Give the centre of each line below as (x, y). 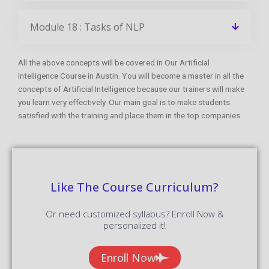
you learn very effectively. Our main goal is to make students (124, 102)
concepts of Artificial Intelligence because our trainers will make (131, 89)
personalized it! (134, 225)
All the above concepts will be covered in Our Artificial (114, 62)
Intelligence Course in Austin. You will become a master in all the (131, 75)
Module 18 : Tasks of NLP (87, 27)
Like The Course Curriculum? (134, 187)
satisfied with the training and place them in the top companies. (130, 115)
